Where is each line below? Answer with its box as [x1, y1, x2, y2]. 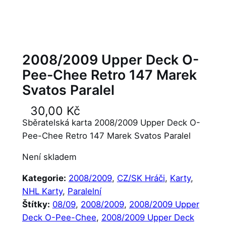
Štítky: [22, 199, 50, 210]
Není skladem [22, 152, 77, 162]
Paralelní [67, 186, 101, 197]
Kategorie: [22, 173, 66, 184]
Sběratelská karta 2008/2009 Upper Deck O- [22, 118, 200, 128]
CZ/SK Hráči [117, 173, 165, 184]
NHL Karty [22, 186, 63, 197]
